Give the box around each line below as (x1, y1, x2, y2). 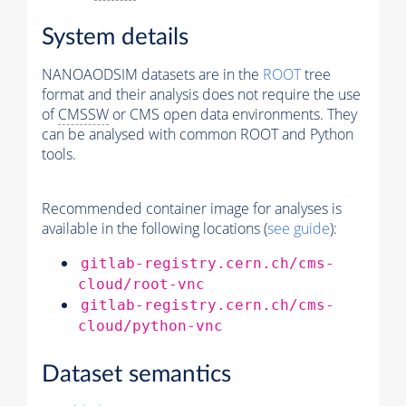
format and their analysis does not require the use (42, 84, 361, 105)
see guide (267, 218, 330, 239)
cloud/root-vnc (78, 275, 205, 294)
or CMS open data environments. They (109, 104, 357, 125)
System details (42, 25, 188, 50)
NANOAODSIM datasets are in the (42, 64, 263, 85)
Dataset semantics (42, 362, 231, 387)
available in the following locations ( (42, 218, 267, 239)
